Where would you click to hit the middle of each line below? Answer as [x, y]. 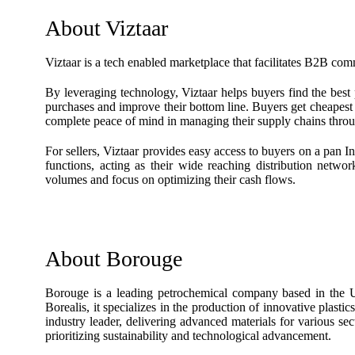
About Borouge [114, 259]
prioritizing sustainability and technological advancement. [188, 336]
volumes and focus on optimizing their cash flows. [170, 179]
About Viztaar [107, 28]
